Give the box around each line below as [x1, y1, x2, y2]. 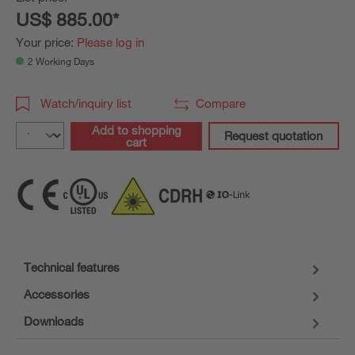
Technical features [24, 260, 120, 274]
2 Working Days [28, 55, 94, 67]
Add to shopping [91, 123, 181, 137]
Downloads [24, 314, 84, 328]
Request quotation [224, 128, 323, 143]
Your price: [16, 35, 77, 49]
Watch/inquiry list [36, 95, 132, 110]
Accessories [24, 287, 90, 301]
